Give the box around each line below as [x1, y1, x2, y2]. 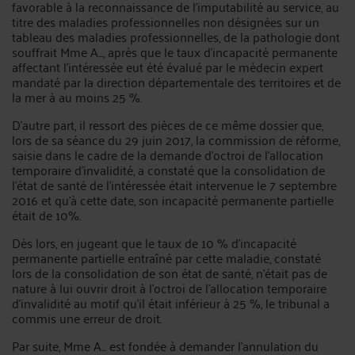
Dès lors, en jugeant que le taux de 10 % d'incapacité [12, 231, 296, 254]
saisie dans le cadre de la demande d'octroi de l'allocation [12, 143, 323, 166]
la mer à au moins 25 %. [12, 86, 142, 108]
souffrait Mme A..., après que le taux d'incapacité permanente [12, 40, 338, 63]
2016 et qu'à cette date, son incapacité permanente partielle [12, 189, 334, 211]
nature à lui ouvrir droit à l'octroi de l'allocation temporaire [12, 277, 326, 299]
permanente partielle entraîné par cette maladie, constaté [12, 246, 321, 269]
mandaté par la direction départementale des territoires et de [12, 71, 341, 93]
